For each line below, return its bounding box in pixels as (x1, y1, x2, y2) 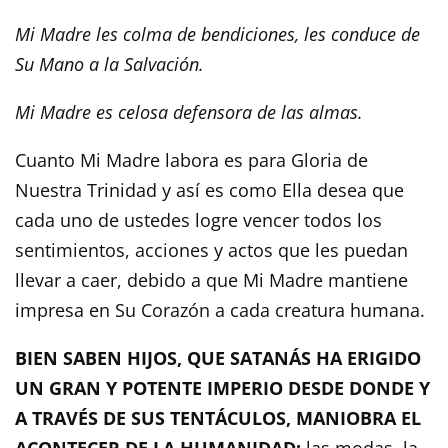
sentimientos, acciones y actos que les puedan (15, 237, 408, 262)
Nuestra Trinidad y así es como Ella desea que (15, 177, 404, 202)
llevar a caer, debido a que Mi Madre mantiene (15, 267, 408, 292)
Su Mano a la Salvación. (15, 51, 204, 76)
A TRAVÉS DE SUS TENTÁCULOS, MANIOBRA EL (15, 405, 421, 430)
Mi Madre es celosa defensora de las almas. (15, 99, 363, 124)
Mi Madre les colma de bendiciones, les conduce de (15, 21, 420, 46)
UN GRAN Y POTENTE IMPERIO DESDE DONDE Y (15, 375, 430, 400)
